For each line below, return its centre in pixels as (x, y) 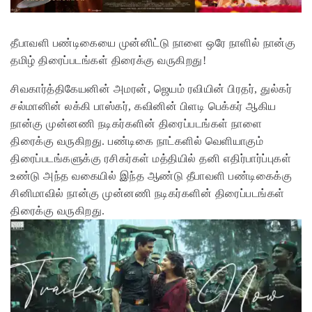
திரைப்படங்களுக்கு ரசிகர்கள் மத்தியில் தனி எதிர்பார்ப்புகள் (151, 159)
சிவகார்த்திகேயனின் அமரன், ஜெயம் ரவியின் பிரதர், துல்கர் (151, 89)
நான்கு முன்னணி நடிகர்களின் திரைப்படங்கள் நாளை (136, 124)
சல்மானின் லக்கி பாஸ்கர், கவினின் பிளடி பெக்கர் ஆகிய (143, 107)
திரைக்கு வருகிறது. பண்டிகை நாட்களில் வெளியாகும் (137, 141)
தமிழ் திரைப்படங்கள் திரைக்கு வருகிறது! (108, 61)
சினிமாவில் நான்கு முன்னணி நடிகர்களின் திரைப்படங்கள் (148, 194)
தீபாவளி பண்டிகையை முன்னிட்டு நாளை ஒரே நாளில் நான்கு (153, 43)
